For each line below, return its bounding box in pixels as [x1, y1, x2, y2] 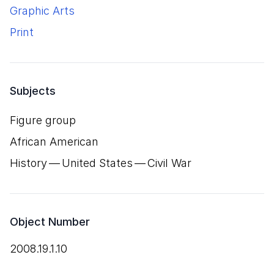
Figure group [10, 114, 76, 127]
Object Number [10, 215, 90, 228]
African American [10, 135, 98, 148]
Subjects [10, 84, 56, 97]
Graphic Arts [10, 4, 75, 17]
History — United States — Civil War [10, 157, 191, 169]
